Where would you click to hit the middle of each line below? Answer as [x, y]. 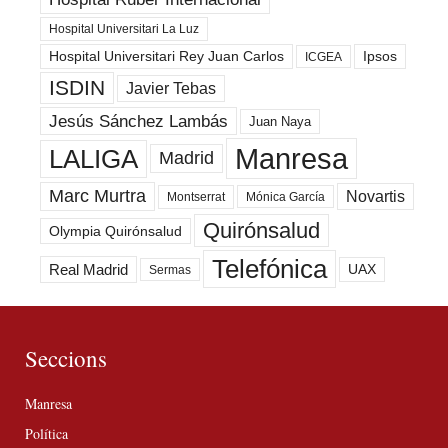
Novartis [375, 197]
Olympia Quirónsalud [115, 230]
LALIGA [93, 158]
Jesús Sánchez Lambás [138, 121]
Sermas [170, 269]
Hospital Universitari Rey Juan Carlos [166, 57]
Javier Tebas [171, 88]
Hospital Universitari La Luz [124, 29]
